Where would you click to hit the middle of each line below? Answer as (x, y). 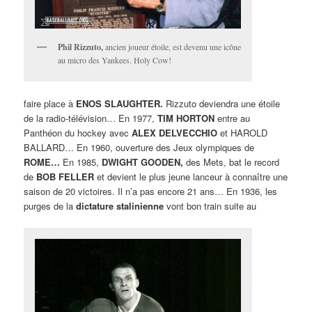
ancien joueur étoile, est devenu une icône (172, 46)
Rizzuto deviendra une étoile (222, 104)
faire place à (50, 104)
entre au (233, 118)
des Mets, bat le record (232, 162)
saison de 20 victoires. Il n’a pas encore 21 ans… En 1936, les (151, 192)
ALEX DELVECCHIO (175, 133)
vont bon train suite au (210, 206)
